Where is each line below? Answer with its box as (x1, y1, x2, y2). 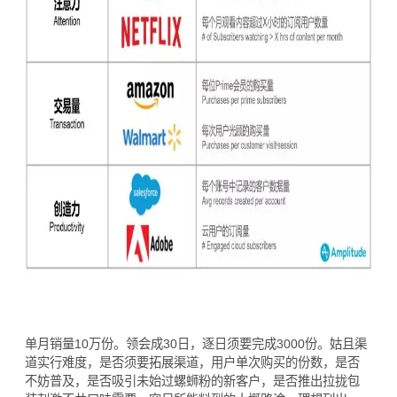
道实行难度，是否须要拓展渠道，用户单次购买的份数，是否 (25, 354, 361, 370)
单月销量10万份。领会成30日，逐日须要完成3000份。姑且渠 (25, 336, 368, 351)
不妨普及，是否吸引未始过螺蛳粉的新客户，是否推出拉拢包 (25, 373, 361, 388)
